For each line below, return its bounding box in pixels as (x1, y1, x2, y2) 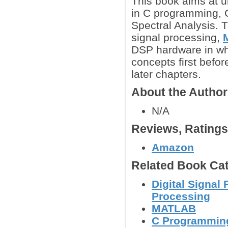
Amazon (152, 141, 194, 153)
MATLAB (152, 203, 196, 214)
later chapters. (131, 68, 201, 80)
